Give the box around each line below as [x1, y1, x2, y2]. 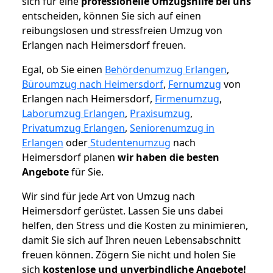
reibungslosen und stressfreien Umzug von [22, 24, 222, 38]
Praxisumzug [130, 107, 190, 121]
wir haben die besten [118, 151, 219, 165]
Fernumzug [168, 77, 221, 91]
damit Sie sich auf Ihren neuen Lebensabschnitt [22, 233, 241, 247]
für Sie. [69, 165, 104, 179]
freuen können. [22, 248, 96, 262]
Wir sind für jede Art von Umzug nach [22, 190, 195, 204]
